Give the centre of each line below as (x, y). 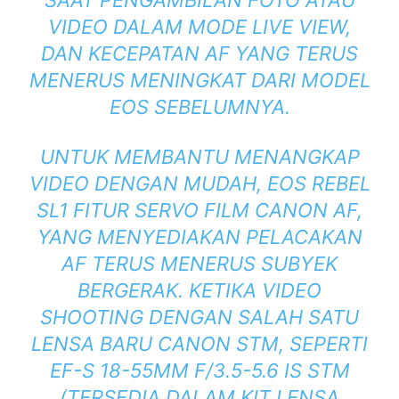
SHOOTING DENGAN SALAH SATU (199, 318)
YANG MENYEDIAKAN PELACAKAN (199, 237)
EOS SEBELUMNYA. (199, 107)
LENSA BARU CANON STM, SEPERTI (199, 344)
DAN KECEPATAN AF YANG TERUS (199, 54)
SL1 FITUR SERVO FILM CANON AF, (199, 211)
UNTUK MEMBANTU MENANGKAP (199, 157)
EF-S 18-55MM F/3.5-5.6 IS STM (199, 371)
